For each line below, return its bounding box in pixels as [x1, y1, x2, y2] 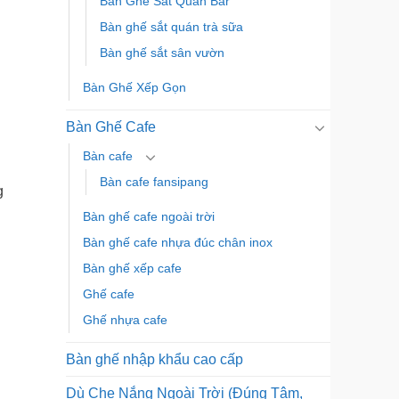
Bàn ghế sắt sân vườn [99, 45, 224, 61]
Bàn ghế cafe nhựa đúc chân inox [82, 235, 273, 250]
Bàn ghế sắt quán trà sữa [99, 20, 243, 35]
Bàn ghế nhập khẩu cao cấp [65, 352, 243, 368]
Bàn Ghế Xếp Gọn [82, 80, 186, 95]
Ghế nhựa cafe [82, 313, 167, 328]
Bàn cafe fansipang [99, 175, 208, 190]
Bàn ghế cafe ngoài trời [82, 209, 215, 224]
